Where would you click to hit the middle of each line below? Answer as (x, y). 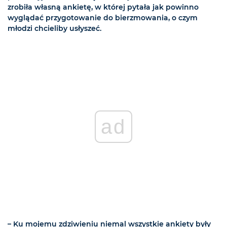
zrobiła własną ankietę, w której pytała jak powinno (103, 7)
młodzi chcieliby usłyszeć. (54, 29)
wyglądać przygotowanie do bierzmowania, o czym (103, 18)
